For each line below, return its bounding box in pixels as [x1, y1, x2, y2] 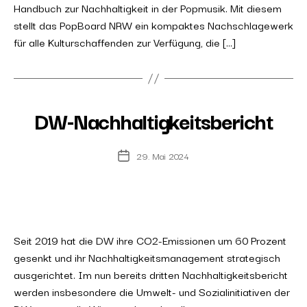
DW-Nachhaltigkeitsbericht [34, 103, 273, 137]
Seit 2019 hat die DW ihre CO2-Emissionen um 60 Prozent [14, 232, 286, 248]
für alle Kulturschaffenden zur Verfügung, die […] [14, 34, 235, 50]
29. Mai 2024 [136, 149, 189, 162]
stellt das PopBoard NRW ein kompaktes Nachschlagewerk [14, 16, 293, 33]
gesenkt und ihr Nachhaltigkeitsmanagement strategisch [14, 249, 280, 265]
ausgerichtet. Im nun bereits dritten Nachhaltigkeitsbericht [14, 266, 288, 282]
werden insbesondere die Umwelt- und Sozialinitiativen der [14, 283, 290, 299]
